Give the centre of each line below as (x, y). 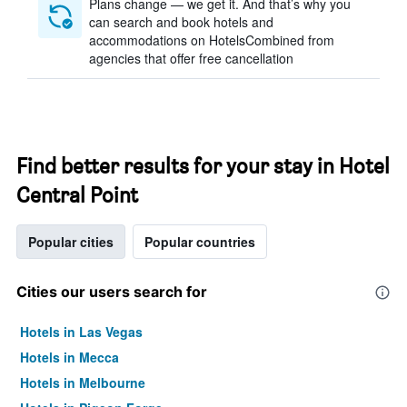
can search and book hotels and (181, 22)
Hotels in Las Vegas (81, 332)
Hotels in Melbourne (83, 382)
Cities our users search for (112, 292)
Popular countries (200, 242)
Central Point (77, 195)
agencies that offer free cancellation (191, 58)
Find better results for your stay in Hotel (203, 166)
